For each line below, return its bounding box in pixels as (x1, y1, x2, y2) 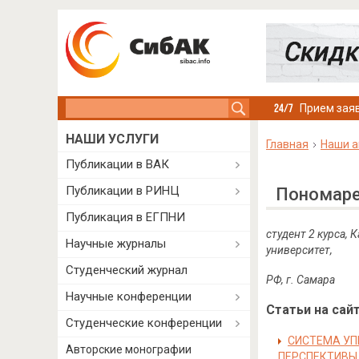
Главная (265, 138, 309, 151)
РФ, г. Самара (265, 273, 335, 286)
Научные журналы (66, 236, 166, 251)
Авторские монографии (66, 343, 192, 356)
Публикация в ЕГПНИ (66, 210, 185, 224)
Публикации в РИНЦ (66, 184, 179, 198)
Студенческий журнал (66, 263, 188, 277)
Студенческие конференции (66, 316, 222, 330)
